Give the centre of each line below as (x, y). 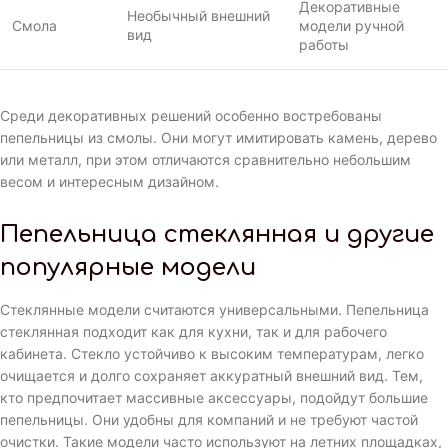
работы (324, 45)
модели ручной (351, 26)
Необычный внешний (198, 16)
